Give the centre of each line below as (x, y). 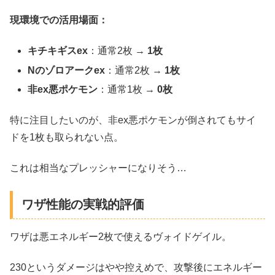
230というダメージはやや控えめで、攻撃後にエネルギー (136, 268)
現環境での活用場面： (59, 20)
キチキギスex (58, 51)
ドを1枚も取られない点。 (67, 137)
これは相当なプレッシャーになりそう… (98, 168)
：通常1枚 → (128, 89)
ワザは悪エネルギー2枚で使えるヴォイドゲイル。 (121, 236)
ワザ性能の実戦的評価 (83, 204)
